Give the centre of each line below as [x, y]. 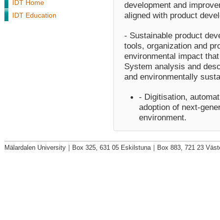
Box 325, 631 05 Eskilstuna [111, 147]
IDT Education [34, 15]
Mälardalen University [35, 147]
